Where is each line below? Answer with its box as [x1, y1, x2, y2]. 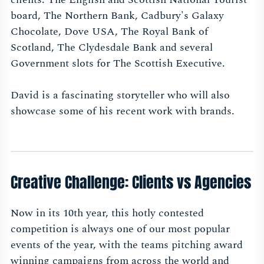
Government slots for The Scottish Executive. [11, 55, 225, 72]
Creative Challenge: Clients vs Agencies [11, 170, 251, 194]
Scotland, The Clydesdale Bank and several [11, 39, 213, 56]
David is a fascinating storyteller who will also [11, 87, 230, 104]
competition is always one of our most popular [11, 221, 230, 237]
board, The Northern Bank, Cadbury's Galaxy [11, 8, 224, 24]
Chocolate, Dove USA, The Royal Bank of [11, 24, 208, 40]
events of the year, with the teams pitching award [11, 237, 243, 253]
